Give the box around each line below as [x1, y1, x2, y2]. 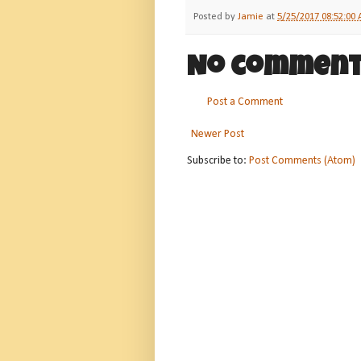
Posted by [193, 11, 238, 22]
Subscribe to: [187, 154, 249, 167]
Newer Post [191, 127, 244, 140]
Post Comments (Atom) [249, 154, 355, 167]
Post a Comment [207, 95, 283, 108]
